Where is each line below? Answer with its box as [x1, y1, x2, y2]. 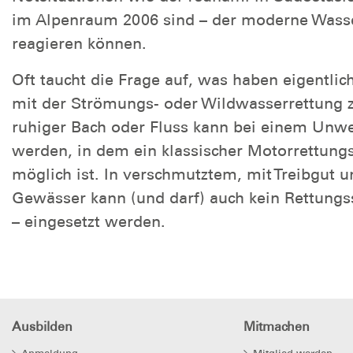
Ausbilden [12, 319, 72, 335]
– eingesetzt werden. [12, 211, 165, 231]
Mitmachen [243, 319, 310, 335]
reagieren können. [12, 33, 147, 53]
